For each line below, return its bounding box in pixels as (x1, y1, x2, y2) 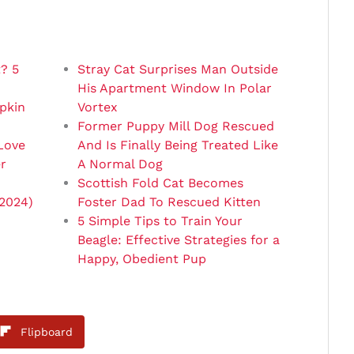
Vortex (77, 99, 118, 115)
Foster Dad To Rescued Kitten (77, 194, 261, 209)
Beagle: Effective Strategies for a (77, 232, 280, 247)
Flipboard (21, 325, 73, 338)
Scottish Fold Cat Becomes (77, 175, 243, 190)
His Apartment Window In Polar (77, 80, 272, 96)
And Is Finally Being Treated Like (77, 137, 278, 153)
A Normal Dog (77, 156, 163, 171)
